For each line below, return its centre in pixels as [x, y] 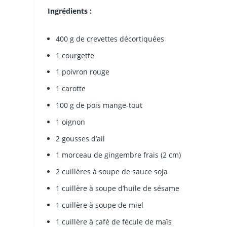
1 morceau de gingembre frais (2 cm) [119, 155]
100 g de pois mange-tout [99, 105]
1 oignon [71, 122]
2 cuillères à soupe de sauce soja [112, 172]
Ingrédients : [70, 11]
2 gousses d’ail [81, 138]
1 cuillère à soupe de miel [100, 205]
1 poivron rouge [83, 72]
